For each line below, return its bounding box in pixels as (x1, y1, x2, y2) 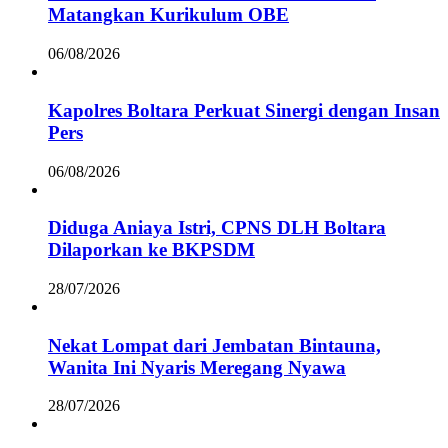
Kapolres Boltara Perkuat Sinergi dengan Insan (48, 99, 440, 121)
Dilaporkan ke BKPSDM (48, 239, 255, 261)
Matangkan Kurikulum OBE (48, 4, 289, 26)
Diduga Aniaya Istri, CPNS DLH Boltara (48, 217, 386, 239)
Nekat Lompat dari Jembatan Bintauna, (48, 334, 381, 356)
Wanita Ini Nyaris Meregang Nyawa (48, 356, 346, 378)
